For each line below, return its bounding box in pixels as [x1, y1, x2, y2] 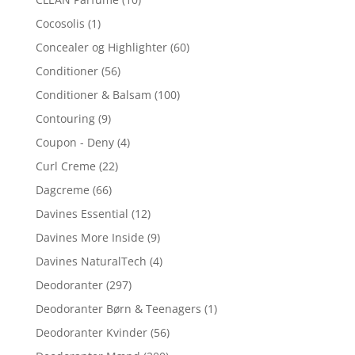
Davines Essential [35, 205, 128, 221]
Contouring [35, 110, 95, 126]
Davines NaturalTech [35, 253, 147, 269]
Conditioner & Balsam [35, 86, 151, 102]
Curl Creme [35, 158, 96, 174]
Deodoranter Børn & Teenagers [35, 300, 201, 316]
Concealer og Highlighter [35, 39, 167, 55]
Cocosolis [35, 15, 85, 31]
